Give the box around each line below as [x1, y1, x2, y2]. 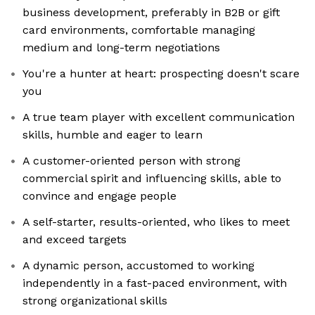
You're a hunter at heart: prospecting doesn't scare [22, 67, 300, 81]
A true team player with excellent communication [22, 110, 295, 124]
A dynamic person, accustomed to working [22, 259, 255, 273]
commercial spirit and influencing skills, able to [22, 172, 281, 186]
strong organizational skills [22, 294, 167, 308]
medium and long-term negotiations [22, 41, 220, 55]
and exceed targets [22, 233, 127, 247]
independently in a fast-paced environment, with [22, 276, 287, 290]
